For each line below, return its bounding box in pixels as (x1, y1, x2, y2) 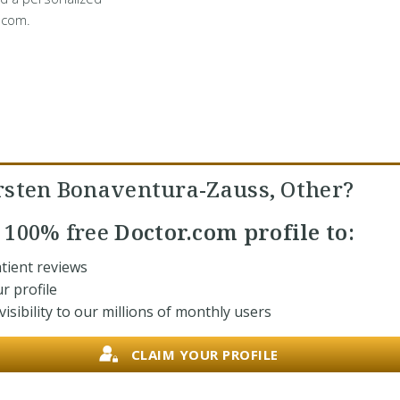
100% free (4, 217, 110, 246)
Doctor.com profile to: (109, 217, 354, 246)
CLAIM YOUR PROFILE (130, 345, 279, 363)
